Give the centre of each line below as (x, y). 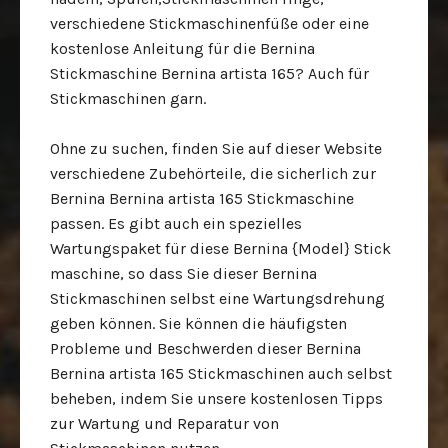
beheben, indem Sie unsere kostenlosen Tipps (216, 398)
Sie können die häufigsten (253, 323)
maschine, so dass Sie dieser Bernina (183, 273)
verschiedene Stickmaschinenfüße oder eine (209, 23)
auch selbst (350, 373)
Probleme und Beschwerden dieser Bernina (205, 348)
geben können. (104, 323)
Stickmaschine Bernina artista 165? (179, 73)
